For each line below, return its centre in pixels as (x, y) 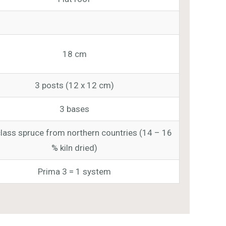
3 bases (75, 109)
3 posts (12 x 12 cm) (75, 85)
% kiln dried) (75, 148)
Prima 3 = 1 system (75, 171)
